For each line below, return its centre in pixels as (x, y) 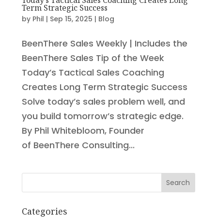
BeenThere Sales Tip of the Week (93, 58)
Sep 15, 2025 (71, 19)
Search (178, 183)
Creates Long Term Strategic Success (104, 87)
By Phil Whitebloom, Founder (83, 130)
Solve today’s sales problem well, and (103, 101)
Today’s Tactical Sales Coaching (93, 72)
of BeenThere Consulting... (78, 145)
